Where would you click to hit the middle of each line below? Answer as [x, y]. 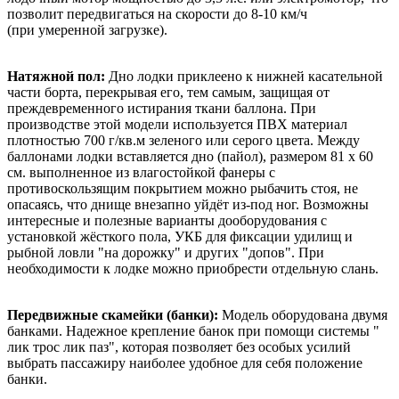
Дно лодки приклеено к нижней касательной [244, 76]
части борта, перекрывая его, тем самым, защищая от [168, 92]
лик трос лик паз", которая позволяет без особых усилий [179, 346]
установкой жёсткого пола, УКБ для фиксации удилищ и [180, 236]
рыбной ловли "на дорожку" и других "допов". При [166, 252]
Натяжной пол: [56, 76]
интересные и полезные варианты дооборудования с [167, 220]
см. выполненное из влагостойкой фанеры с [141, 172]
